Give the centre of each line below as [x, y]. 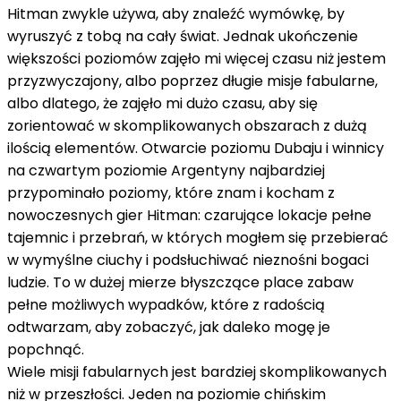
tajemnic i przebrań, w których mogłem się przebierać [198, 237]
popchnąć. [46, 349]
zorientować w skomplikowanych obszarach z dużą [187, 125]
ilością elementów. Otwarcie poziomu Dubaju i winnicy [196, 148]
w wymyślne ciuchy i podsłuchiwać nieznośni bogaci [188, 260]
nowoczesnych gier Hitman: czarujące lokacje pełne [189, 215]
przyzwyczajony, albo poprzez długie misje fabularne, [192, 81]
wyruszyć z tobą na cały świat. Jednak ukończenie [183, 36]
